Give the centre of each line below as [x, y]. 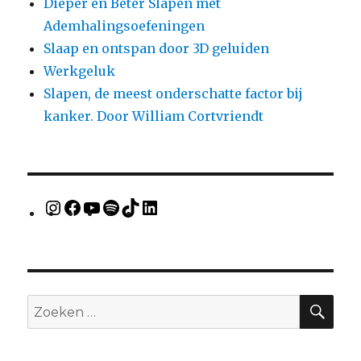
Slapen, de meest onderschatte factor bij [174, 93]
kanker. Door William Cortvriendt [154, 116]
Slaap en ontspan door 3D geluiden [157, 48]
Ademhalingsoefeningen [124, 25]
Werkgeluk [80, 71]
